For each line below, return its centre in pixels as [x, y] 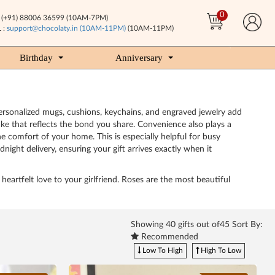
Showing [148, 225]
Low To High [162, 250]
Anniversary [139, 58]
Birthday [36, 58]
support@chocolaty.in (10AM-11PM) [66, 28]
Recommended [168, 237]
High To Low [220, 250]
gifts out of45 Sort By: [219, 225]
